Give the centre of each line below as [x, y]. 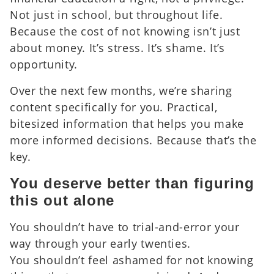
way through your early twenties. [101, 243]
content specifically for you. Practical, [114, 107]
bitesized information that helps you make [127, 123]
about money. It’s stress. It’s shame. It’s [117, 47]
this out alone [62, 200]
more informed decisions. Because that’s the [133, 140]
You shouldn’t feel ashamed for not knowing [132, 260]
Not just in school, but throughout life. [117, 14]
